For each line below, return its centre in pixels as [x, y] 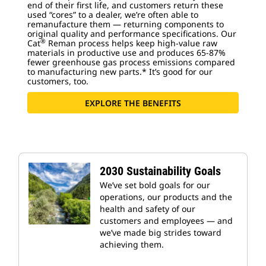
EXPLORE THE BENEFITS [133, 103]
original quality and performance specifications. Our [132, 34]
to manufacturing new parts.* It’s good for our [120, 72]
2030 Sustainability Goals [160, 171]
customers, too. [58, 81]
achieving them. [132, 244]
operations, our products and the [166, 197]
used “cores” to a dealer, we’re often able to [113, 15]
